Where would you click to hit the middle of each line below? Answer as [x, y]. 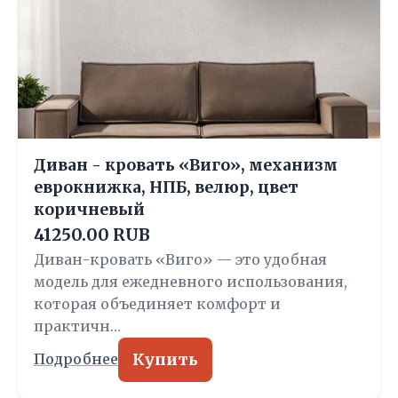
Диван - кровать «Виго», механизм [186, 165]
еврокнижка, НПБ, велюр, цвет [166, 187]
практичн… [77, 326]
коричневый [89, 210]
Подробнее [76, 359]
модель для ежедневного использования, [191, 282]
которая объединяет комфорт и [157, 304]
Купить [165, 360]
